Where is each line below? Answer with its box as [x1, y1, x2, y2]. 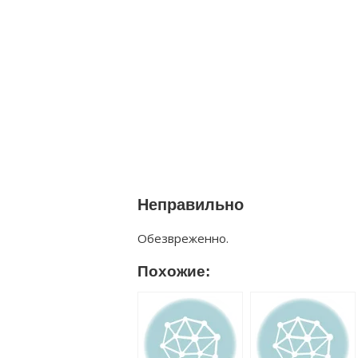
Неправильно [137, 196, 244, 213]
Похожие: [137, 263, 210, 280]
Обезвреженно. [137, 230, 229, 246]
